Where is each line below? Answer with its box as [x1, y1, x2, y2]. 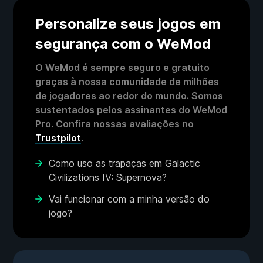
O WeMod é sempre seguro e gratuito [35, 62, 210, 74]
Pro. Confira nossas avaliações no [35, 118, 194, 130]
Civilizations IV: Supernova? [49, 171, 167, 184]
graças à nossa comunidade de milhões [35, 76, 219, 88]
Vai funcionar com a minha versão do [49, 193, 210, 205]
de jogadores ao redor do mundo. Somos [35, 90, 223, 102]
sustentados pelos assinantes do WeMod [35, 104, 227, 116]
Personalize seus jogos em [35, 15, 221, 33]
